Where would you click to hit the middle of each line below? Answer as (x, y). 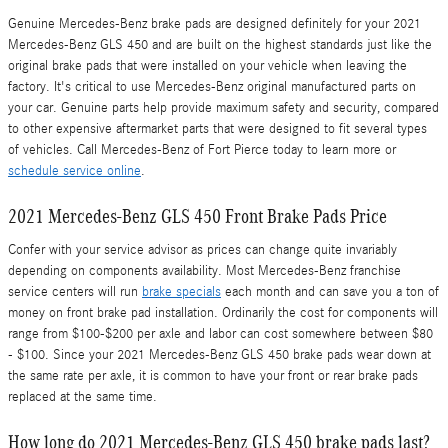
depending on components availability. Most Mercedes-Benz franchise (204, 270)
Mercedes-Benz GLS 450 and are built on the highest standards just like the (220, 45)
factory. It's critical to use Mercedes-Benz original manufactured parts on (212, 87)
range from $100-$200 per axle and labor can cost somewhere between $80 (220, 333)
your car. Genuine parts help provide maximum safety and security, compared (223, 108)
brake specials (181, 291)
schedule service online (74, 171)
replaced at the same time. (82, 396)
